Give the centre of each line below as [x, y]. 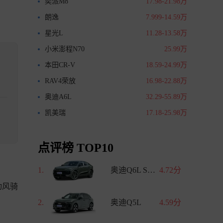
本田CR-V [60, 65]
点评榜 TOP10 [76, 148]
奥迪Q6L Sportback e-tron [151, 170]
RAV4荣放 [60, 81]
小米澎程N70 [65, 49]
